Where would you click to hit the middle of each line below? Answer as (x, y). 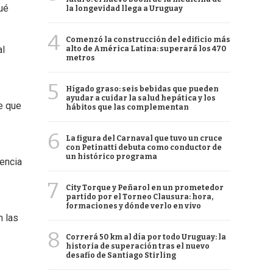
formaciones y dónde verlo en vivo (133, 206)
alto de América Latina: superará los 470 (146, 49)
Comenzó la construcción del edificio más (148, 40)
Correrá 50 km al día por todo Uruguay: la (146, 237)
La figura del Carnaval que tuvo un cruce (144, 138)
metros (80, 58)
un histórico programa (112, 157)
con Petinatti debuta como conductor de (144, 147)
